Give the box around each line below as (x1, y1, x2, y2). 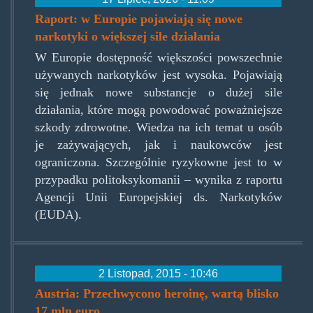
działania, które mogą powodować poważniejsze (34, 103, 282, 117)
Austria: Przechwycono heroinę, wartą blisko (35, 286, 279, 301)
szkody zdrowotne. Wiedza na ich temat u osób (34, 120, 282, 135)
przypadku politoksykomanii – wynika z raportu (34, 173, 282, 187)
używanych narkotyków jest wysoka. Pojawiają (34, 68, 282, 82)
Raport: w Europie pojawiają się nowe (35, 12, 243, 27)
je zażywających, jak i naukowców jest (34, 138, 282, 152)
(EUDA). (34, 208, 82, 222)
